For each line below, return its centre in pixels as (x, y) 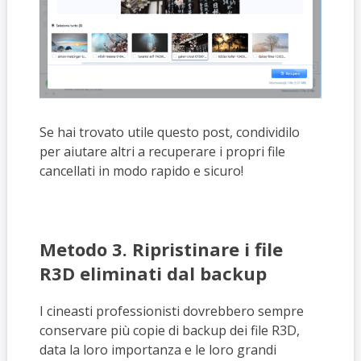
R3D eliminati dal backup (153, 274)
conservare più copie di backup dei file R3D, (169, 331)
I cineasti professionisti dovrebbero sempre (171, 311)
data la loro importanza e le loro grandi (158, 350)
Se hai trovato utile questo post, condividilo (169, 133)
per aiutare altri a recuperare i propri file (162, 152)
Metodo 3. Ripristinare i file (161, 249)
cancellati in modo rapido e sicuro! (141, 171)
